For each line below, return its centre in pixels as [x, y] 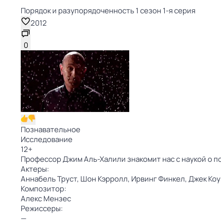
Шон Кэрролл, [106, 179]
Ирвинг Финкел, [160, 179]
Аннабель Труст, [51, 179]
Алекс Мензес [46, 199]
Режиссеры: [42, 208]
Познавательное [51, 129]
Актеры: [35, 169]
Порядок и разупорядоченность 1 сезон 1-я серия [108, 11]
